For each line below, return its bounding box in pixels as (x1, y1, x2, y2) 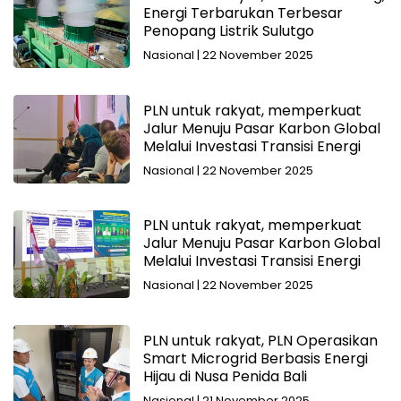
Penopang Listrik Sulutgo (142, 21, 314, 42)
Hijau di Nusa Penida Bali (142, 365, 307, 387)
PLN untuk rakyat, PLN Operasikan (142, 329, 378, 351)
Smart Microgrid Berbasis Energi (142, 347, 368, 369)
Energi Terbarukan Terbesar (142, 3, 343, 24)
